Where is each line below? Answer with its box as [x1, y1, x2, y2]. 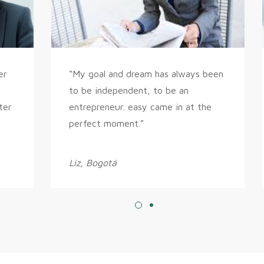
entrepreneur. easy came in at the [68, 101, 212, 112]
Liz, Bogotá [68, 157, 117, 168]
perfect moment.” [68, 118, 144, 128]
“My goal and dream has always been [68, 68, 223, 79]
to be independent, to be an [68, 85, 189, 95]
